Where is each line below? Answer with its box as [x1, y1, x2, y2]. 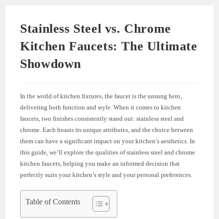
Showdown [20, 56, 82, 71]
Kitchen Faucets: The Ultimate [20, 39, 197, 53]
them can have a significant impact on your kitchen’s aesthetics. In [20, 137, 196, 145]
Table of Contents [25, 197, 81, 206]
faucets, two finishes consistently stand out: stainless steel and [20, 114, 184, 122]
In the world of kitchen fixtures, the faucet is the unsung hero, [20, 92, 182, 100]
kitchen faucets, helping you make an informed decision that [20, 159, 180, 167]
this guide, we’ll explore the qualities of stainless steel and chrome [20, 148, 196, 156]
